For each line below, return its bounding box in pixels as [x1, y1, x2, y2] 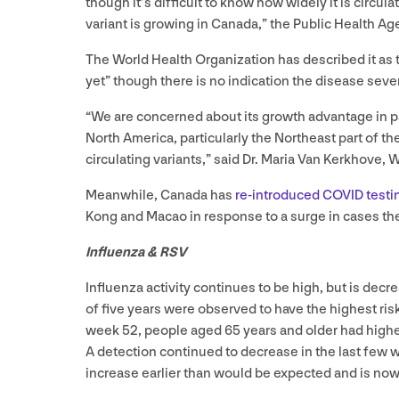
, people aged [138, 322, 224, 339]
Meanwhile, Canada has [85, 186, 235, 204]
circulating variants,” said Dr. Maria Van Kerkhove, [85, 151, 388, 168]
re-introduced [235, 186, 322, 204]
